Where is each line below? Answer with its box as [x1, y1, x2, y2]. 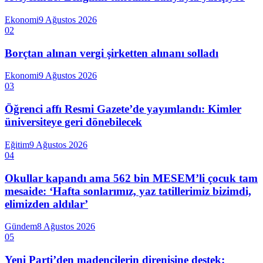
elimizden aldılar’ [5, 197, 88, 210]
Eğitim [5, 139, 29, 150]
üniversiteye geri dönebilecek [5, 116, 142, 129]
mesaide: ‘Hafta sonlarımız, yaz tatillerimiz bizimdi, [5, 184, 251, 197]
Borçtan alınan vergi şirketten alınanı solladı [5, 46, 218, 59]
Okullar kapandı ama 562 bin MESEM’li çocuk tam [5, 171, 258, 184]
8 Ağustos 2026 [37, 221, 95, 232]
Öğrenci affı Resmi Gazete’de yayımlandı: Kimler [5, 103, 241, 116]
